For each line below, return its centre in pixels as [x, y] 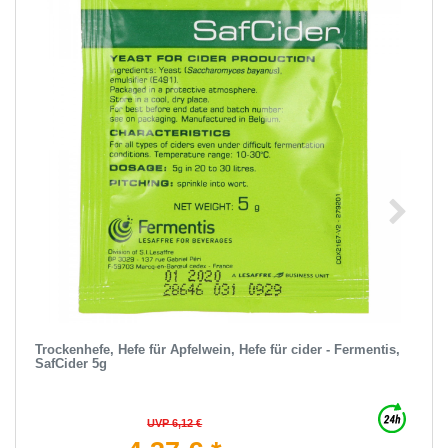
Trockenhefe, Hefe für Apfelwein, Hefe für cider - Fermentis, [217, 349]
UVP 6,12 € [175, 422]
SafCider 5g [70, 363]
